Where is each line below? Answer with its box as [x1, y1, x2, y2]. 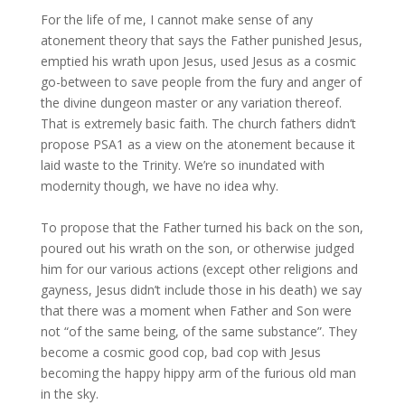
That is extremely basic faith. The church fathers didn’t [40, 115, 356, 132]
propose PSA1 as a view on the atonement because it [40, 136, 355, 153]
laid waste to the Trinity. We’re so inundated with [40, 156, 325, 174]
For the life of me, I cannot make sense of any [40, 11, 313, 28]
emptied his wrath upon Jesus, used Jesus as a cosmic [40, 52, 356, 70]
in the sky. [40, 385, 102, 402]
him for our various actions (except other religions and [40, 260, 358, 278]
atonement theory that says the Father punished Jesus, [40, 32, 363, 49]
